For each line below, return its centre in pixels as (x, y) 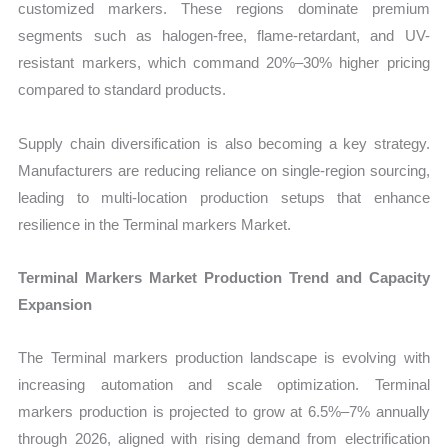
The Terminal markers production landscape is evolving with (224, 358)
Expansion (55, 304)
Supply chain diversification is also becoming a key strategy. (224, 143)
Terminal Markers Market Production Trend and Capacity (224, 277)
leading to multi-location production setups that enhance (224, 197)
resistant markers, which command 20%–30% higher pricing (224, 63)
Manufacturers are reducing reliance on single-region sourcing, (224, 170)
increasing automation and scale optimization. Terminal (224, 385)
